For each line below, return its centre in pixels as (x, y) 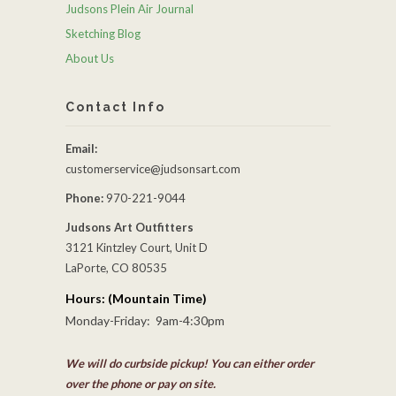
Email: (81, 148)
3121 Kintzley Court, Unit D (137, 247)
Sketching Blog (103, 33)
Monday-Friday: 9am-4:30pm (145, 320)
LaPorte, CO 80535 (116, 267)
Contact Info (115, 107)
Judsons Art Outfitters (129, 227)
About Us (90, 58)
